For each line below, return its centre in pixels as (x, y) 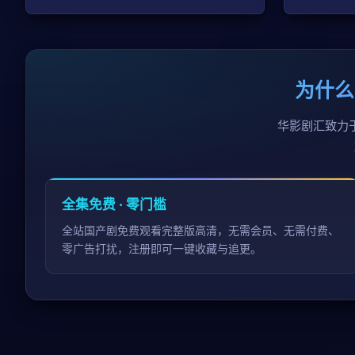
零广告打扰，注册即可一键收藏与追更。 (162, 248)
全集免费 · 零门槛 (114, 204)
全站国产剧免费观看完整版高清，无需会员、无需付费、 (200, 230)
